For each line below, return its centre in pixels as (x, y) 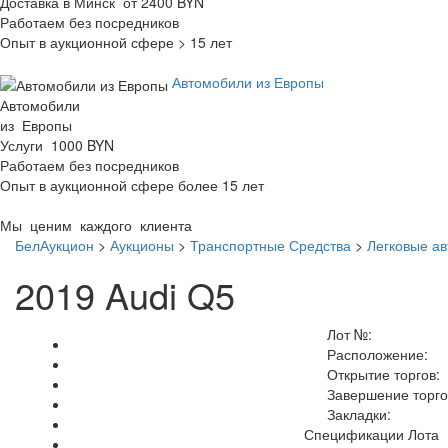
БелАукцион (54, 244)
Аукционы (142, 244)
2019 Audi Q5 (125, 294)
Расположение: (373, 353)
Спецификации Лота (371, 433)
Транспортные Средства (270, 244)
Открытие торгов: (379, 373)
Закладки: (354, 413)
